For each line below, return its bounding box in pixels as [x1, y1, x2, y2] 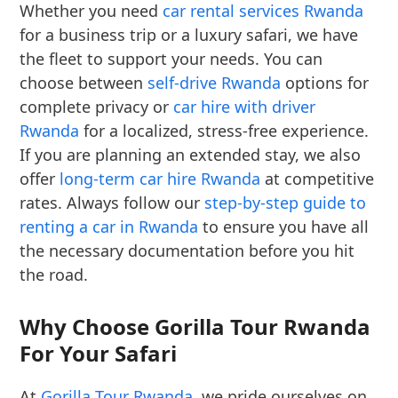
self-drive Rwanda [147, 72, 282, 94]
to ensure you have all [198, 216, 370, 238]
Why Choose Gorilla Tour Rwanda [20, 312, 371, 342]
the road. [20, 264, 89, 286]
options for [281, 72, 370, 94]
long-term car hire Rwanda [60, 168, 261, 190]
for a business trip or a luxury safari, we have [20, 24, 359, 46]
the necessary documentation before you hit [20, 240, 355, 262]
